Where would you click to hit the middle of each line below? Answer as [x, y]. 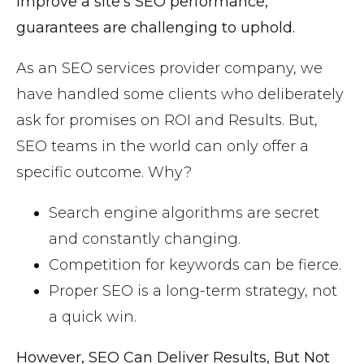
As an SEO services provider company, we [169, 69]
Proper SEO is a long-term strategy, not [193, 291]
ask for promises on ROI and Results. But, [167, 121]
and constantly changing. [145, 239]
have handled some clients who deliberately [180, 95]
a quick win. [93, 317]
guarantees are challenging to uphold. [156, 28]
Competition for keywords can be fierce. [195, 265]
